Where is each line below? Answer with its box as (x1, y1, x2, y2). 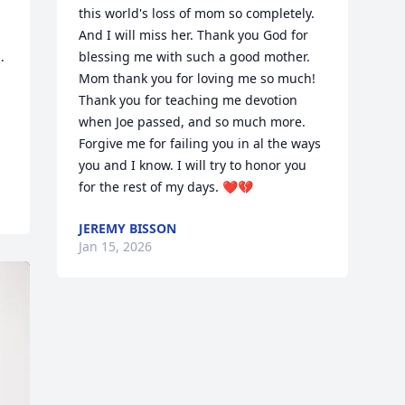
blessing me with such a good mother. (79, 48, 311, 65)
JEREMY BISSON (79, 220, 177, 237)
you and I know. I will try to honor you (79, 156, 307, 174)
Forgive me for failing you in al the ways (79, 135, 322, 152)
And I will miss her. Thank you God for (79, 26, 309, 43)
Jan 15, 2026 (79, 238, 153, 255)
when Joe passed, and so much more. (79, 113, 306, 130)
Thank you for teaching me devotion (79, 91, 298, 108)
